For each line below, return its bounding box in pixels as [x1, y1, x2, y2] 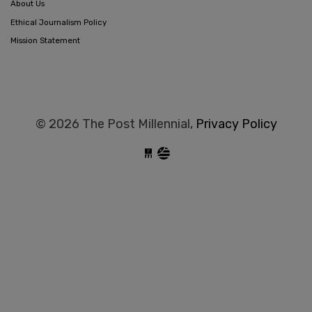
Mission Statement [10, 36, 80, 46]
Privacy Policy [195, 116, 277, 132]
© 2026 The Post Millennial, [35, 116, 196, 132]
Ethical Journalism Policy [10, 17, 107, 27]
